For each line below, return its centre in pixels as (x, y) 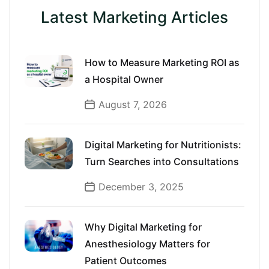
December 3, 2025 (141, 187)
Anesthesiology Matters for (147, 244)
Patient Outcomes (126, 261)
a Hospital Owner (124, 79)
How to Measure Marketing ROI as (162, 62)
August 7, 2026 (133, 104)
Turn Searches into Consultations (162, 162)
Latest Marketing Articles (134, 17)
